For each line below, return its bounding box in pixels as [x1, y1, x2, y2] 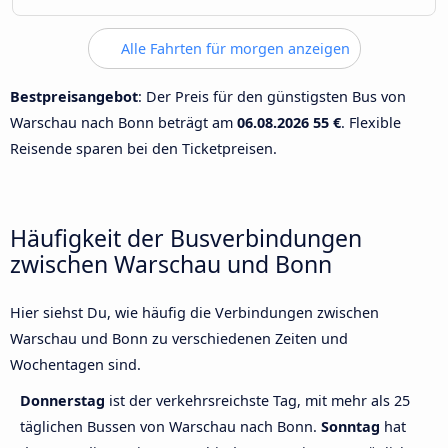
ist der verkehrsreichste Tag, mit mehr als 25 [109, 391, 410, 411]
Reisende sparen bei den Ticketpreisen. [10, 138, 277, 158]
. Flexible [341, 112, 401, 132]
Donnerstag [20, 391, 109, 411]
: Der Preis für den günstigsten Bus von [138, 86, 406, 106]
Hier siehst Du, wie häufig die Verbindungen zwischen [10, 303, 379, 323]
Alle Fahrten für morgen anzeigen [116, 39, 350, 59]
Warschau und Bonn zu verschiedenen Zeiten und [10, 329, 348, 349]
